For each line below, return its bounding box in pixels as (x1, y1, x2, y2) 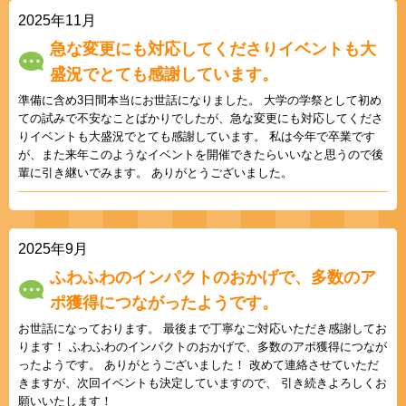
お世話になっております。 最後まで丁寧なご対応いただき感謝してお (18, 321, 387, 335)
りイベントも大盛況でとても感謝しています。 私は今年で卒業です (18, 129, 375, 143)
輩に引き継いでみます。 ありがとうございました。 (18, 165, 293, 179)
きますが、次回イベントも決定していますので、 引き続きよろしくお (18, 375, 387, 390)
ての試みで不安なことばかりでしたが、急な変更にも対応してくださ (18, 111, 383, 125)
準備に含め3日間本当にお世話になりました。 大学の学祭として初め (18, 92, 382, 107)
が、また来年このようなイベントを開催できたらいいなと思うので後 (18, 147, 383, 161)
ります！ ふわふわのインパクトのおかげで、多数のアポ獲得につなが (18, 339, 387, 353)
